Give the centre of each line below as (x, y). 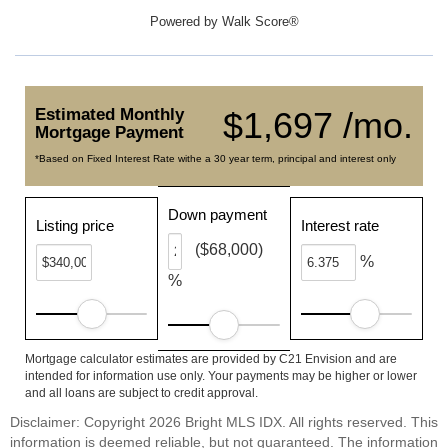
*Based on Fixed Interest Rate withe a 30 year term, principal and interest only (215, 158)
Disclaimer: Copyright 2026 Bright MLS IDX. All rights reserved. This (224, 422)
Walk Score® (260, 21)
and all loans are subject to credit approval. (141, 393)
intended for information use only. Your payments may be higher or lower (221, 376)
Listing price (75, 225)
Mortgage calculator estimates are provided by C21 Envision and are (211, 359)
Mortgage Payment (109, 132)
